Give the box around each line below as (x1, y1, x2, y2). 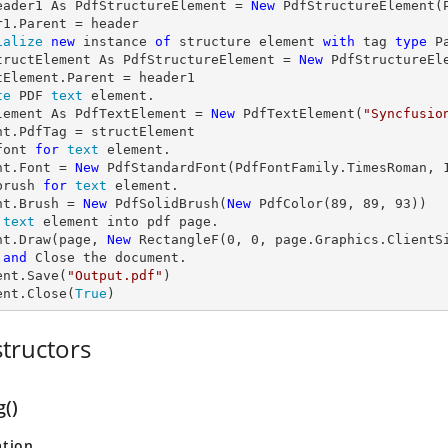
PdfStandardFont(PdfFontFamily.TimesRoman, (99, 160, 443, 175)
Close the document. (27, 250, 187, 265)
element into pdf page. (35, 214, 219, 229)
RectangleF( (131, 232, 227, 247)
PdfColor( (251, 196, 331, 211)
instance (75, 34, 155, 49)
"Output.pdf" (67, 268, 163, 283)
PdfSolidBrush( (107, 196, 227, 211)
